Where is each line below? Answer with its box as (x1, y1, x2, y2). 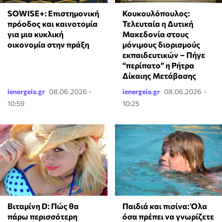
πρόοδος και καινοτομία (7, 18, 98, 28)
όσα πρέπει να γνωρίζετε (122, 211, 214, 221)
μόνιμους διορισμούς (122, 39, 200, 49)
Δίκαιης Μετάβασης (122, 70, 196, 80)
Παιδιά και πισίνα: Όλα (122, 201, 207, 211)
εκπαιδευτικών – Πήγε (122, 50, 205, 59)
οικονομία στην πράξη (7, 39, 89, 49)
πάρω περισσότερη (7, 211, 77, 221)
